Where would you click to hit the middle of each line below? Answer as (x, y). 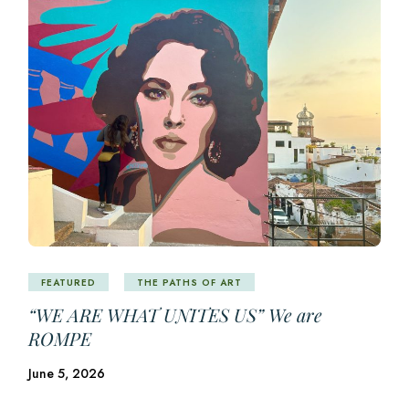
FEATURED (69, 282)
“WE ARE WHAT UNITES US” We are (176, 315)
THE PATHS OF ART (190, 282)
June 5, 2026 (67, 373)
